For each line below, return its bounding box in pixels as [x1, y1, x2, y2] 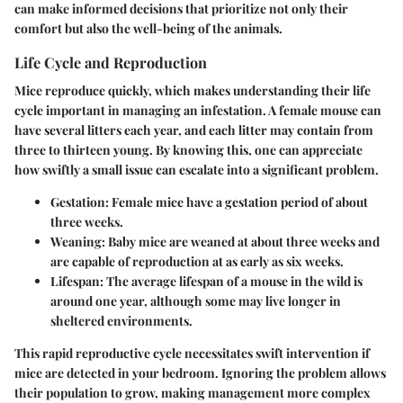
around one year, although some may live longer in [50, 292, 341, 309]
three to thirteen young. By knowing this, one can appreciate [14, 141, 363, 158]
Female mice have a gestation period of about [109, 193, 368, 210]
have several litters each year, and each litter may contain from [14, 121, 373, 139]
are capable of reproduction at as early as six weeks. [50, 253, 344, 270]
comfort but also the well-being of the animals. [14, 19, 282, 37]
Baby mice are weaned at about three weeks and [105, 233, 380, 250]
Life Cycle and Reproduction [14, 51, 207, 72]
